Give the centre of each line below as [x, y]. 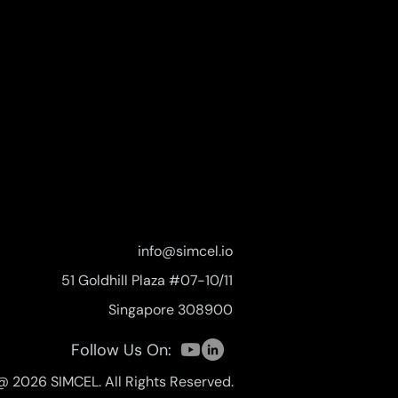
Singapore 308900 [171, 310]
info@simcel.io [185, 251]
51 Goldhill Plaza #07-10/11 [147, 280]
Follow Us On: [121, 350]
